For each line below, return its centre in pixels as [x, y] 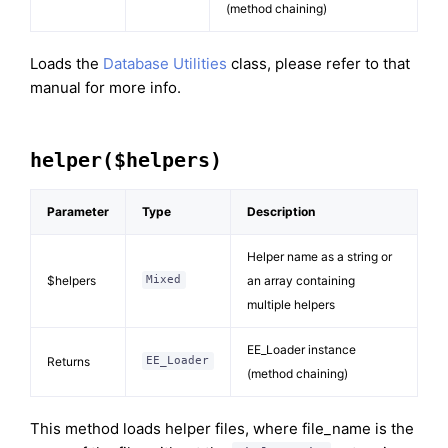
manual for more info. [105, 87]
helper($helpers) [126, 159]
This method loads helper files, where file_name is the [222, 428]
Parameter [78, 211]
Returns [68, 361]
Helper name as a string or [319, 256]
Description [281, 211]
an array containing [301, 280]
